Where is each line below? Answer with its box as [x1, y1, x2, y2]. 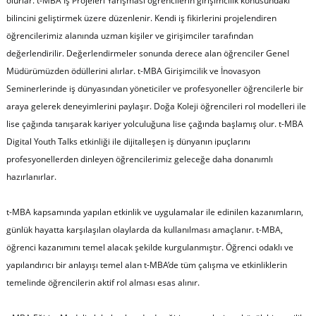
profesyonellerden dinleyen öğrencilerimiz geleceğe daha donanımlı [6, 152, 273, 165]
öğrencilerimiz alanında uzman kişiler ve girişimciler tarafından [6, 29, 253, 42]
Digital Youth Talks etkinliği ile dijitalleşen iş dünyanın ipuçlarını [6, 135, 250, 147]
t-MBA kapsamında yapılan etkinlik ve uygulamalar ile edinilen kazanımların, [6, 205, 303, 218]
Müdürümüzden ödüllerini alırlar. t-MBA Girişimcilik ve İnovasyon [6, 64, 260, 77]
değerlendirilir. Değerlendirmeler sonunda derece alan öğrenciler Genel [6, 47, 289, 59]
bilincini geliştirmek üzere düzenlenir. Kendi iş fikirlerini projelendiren [6, 11, 276, 24]
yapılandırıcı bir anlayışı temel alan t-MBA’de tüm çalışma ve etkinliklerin [6, 258, 287, 271]
